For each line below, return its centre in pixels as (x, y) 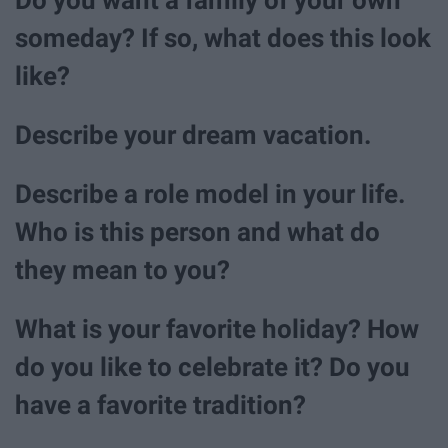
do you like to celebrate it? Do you (212, 367)
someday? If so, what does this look (223, 37)
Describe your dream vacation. (193, 134)
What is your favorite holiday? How (217, 329)
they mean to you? (122, 269)
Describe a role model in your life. (210, 193)
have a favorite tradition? (160, 405)
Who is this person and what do (197, 231)
